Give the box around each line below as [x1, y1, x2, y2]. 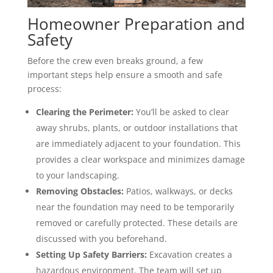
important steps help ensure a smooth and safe [27, 69, 222, 81]
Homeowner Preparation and [27, 13, 245, 35]
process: [27, 83, 62, 95]
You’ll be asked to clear [133, 106, 229, 118]
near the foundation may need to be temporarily [35, 201, 234, 213]
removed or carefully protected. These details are [35, 217, 238, 229]
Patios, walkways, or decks [123, 185, 233, 197]
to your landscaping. [35, 169, 119, 182]
